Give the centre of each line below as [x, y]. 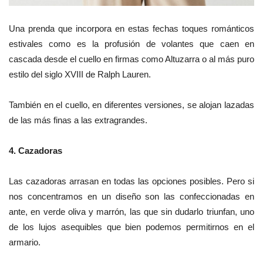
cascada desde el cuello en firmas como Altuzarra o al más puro [131, 59]
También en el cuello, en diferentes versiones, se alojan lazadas [131, 105]
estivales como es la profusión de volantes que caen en [131, 44]
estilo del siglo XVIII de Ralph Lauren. [80, 75]
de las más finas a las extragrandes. [78, 120]
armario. [25, 242]
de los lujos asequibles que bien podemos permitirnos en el [131, 227]
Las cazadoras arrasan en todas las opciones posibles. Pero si [131, 181]
